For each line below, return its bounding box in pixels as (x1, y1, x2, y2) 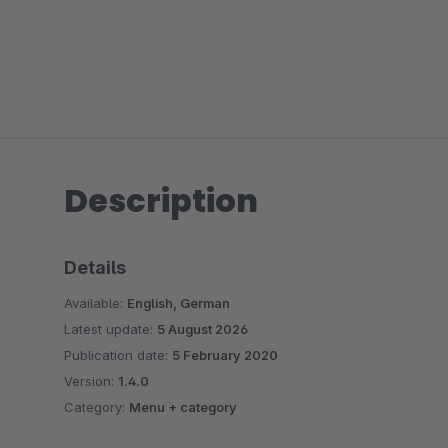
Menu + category (129, 399, 237, 415)
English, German (127, 295, 230, 311)
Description (64, 178, 258, 223)
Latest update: (64, 321, 157, 337)
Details (64, 257, 126, 278)
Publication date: (64, 347, 172, 363)
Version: (64, 373, 118, 389)
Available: (64, 295, 127, 311)
